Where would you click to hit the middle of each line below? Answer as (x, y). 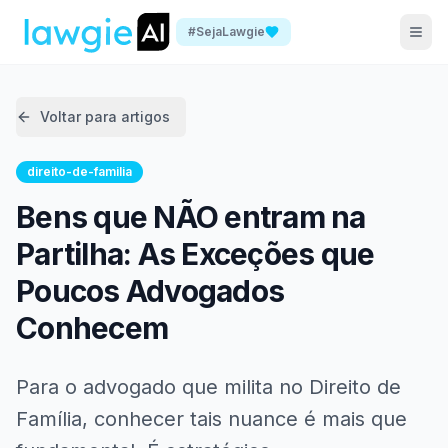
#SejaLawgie (226, 31)
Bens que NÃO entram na (191, 217)
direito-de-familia (79, 171)
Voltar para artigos (105, 116)
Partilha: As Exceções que (195, 254)
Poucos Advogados (150, 291)
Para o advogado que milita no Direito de (208, 387)
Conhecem (92, 328)
